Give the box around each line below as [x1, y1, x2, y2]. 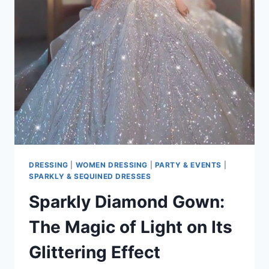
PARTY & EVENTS [154, 160, 222, 170]
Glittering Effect [29, 242, 160, 263]
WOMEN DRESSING [75, 160, 148, 170]
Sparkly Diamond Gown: [29, 192, 225, 213]
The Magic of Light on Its [29, 217, 232, 238]
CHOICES [80, 19, 120, 29]
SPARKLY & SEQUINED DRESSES [29, 172, 151, 181]
